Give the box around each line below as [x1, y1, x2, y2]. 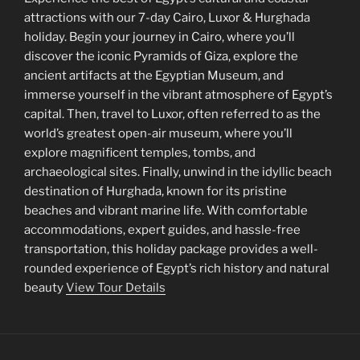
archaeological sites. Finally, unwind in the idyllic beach [24, 165, 332, 180]
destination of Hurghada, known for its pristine [24, 184, 287, 199]
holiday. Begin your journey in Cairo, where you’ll [24, 30, 295, 45]
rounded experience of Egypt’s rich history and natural [24, 261, 329, 276]
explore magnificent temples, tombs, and [24, 145, 256, 161]
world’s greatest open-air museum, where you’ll [24, 126, 292, 141]
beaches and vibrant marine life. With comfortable [24, 203, 308, 219]
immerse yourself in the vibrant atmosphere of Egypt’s [24, 88, 333, 103]
